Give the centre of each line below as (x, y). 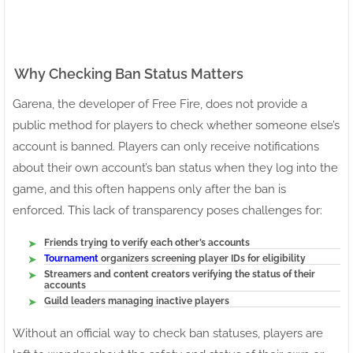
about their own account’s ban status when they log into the (175, 168)
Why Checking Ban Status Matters (129, 74)
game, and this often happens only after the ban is (149, 190)
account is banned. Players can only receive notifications (166, 147)
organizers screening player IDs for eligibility (202, 259)
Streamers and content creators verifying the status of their (180, 275)
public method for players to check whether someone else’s (176, 126)
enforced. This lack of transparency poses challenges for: (167, 211)
